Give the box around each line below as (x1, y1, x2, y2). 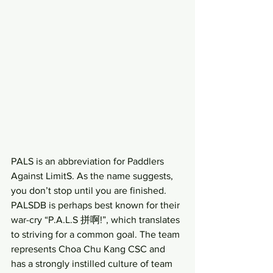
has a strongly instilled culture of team (11, 258, 175, 269)
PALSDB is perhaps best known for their (11, 199, 182, 210)
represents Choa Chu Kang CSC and (11, 243, 168, 254)
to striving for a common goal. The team (11, 229, 182, 239)
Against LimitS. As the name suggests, (11, 170, 175, 181)
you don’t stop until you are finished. (11, 185, 169, 196)
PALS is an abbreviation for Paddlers (11, 155, 166, 166)
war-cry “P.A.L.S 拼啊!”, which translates (11, 214, 182, 225)
